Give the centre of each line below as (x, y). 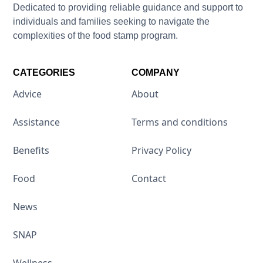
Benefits (31, 151)
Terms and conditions (180, 122)
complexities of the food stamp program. (96, 35)
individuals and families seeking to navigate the (112, 21)
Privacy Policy (161, 151)
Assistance (37, 122)
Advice (28, 94)
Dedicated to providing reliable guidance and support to (128, 7)
